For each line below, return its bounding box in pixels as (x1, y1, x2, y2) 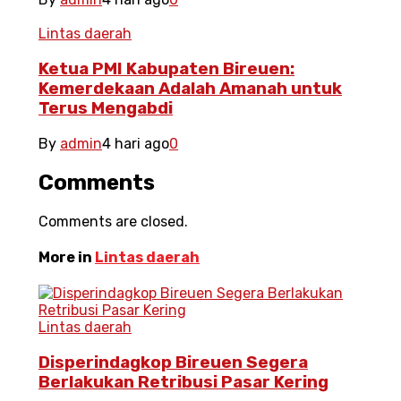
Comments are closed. (38, 212, 188, 230)
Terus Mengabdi (38, 98, 173, 118)
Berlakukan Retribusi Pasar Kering (38, 371, 328, 392)
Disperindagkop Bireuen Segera (38, 352, 308, 372)
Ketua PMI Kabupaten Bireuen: (38, 58, 294, 79)
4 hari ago (102, 134, 169, 152)
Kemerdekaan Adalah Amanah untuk (38, 78, 342, 98)
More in (38, 248, 95, 266)
